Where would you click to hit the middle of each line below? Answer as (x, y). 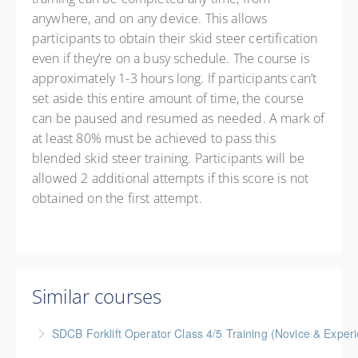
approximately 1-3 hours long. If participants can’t (175, 78)
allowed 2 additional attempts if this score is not (171, 178)
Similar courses (97, 296)
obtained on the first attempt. (119, 198)
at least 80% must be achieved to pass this (154, 138)
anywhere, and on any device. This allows (150, 18)
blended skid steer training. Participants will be (168, 158)
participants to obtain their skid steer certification (175, 38)
